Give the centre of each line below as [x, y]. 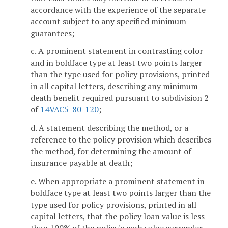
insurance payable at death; [81, 163]
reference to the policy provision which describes [121, 140]
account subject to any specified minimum [108, 21]
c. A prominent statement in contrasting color [117, 51]
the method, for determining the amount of [111, 151]
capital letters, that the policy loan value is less [118, 216]
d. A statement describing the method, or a [109, 128]
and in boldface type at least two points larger [116, 63]
